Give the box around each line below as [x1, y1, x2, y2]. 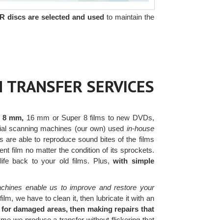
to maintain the [104, 12, 154, 21]
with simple [113, 156, 154, 165]
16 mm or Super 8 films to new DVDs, [24, 113, 154, 122]
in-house [126, 124, 154, 133]
